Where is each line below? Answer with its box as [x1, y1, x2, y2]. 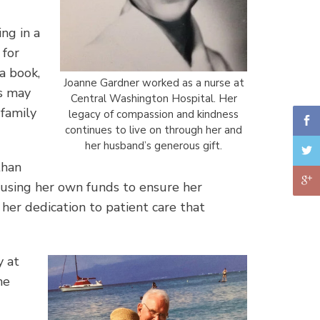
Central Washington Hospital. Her [70, 91, 237, 106]
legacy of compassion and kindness [69, 106, 239, 121]
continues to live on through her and [65, 122, 242, 137]
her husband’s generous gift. [85, 138, 222, 153]
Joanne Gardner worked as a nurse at [63, 75, 244, 90]
